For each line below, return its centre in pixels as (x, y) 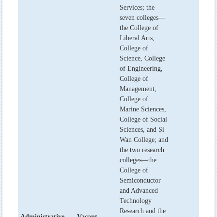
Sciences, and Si (142, 129)
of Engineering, (141, 68)
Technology (136, 201)
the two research (142, 150)
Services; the (137, 7)
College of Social (143, 119)
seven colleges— (142, 17)
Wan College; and (144, 139)
